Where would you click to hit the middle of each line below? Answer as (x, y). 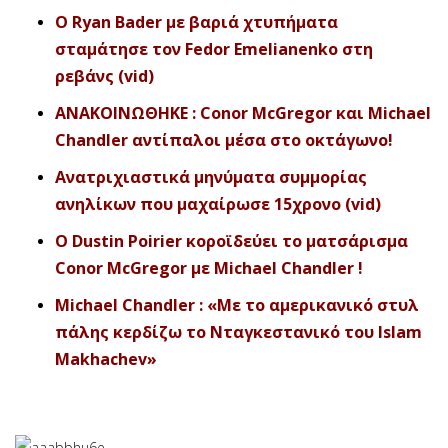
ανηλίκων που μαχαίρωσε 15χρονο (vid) (218, 203)
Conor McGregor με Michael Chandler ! (209, 267)
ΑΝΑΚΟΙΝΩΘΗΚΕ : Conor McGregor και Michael (243, 112)
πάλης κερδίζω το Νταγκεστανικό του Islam (238, 331)
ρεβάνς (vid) (104, 75)
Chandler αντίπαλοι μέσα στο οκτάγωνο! (224, 139)
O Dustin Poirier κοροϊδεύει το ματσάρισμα (231, 240)
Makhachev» (106, 358)
